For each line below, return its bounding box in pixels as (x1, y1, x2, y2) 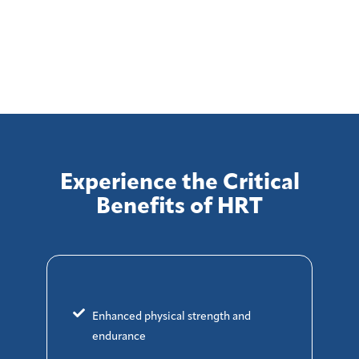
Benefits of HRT (96, 196, 263, 220)
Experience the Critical (59, 172, 300, 196)
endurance (91, 331, 146, 344)
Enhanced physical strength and (91, 311, 251, 324)
